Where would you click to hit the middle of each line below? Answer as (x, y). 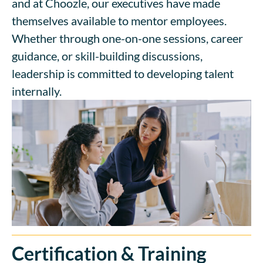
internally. (37, 91)
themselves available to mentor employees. (119, 20)
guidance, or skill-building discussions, (107, 55)
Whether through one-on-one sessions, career (127, 38)
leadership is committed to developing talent (123, 73)
